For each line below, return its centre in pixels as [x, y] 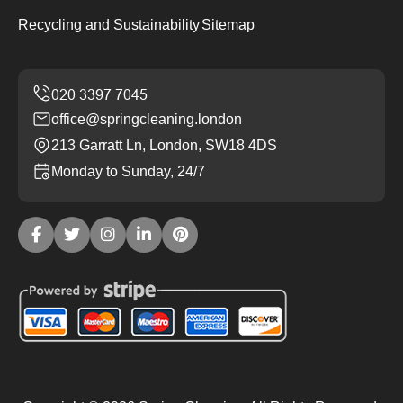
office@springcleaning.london [147, 119]
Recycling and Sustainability [109, 24]
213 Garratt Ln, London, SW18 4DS [164, 145]
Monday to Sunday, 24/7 [128, 171]
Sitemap [228, 24]
